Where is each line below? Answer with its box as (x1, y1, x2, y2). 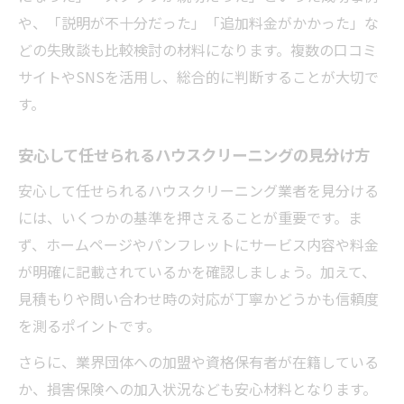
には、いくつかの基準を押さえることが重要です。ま (18, 207, 363, 228)
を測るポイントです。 (18, 315, 161, 336)
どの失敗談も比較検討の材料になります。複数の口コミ (18, 39, 377, 60)
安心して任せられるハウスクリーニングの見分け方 (18, 146, 370, 166)
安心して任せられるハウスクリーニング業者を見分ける (18, 179, 379, 201)
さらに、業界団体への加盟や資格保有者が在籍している (18, 351, 379, 372)
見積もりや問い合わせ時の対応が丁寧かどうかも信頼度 (18, 288, 379, 309)
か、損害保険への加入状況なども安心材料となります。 (18, 378, 377, 399)
